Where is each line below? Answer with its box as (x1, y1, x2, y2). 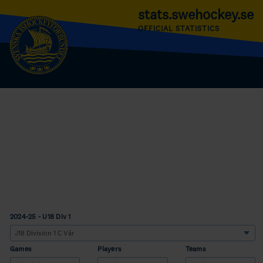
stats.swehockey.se (138, 6, 254, 23)
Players (97, 245, 122, 253)
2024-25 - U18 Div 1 (10, 213, 71, 221)
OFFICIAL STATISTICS (138, 24, 220, 33)
